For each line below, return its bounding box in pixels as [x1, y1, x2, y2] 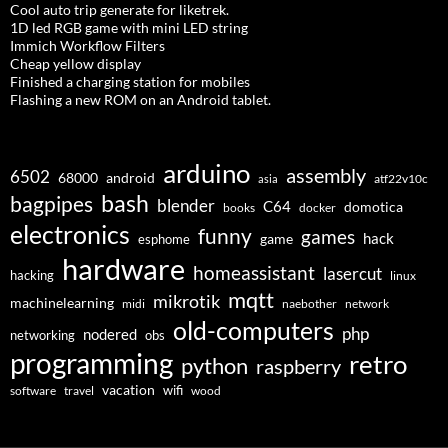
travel [64, 383, 94, 397]
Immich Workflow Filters [10, 36, 165, 54]
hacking [10, 266, 54, 283]
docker [299, 199, 336, 215]
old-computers [173, 314, 334, 345]
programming [10, 346, 173, 380]
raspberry [256, 353, 341, 378]
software [10, 382, 56, 398]
